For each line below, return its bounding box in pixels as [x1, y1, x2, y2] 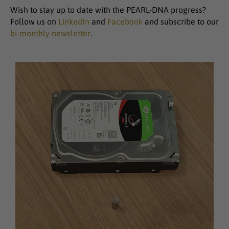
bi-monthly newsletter [10, 28, 90, 38]
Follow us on [10, 16, 58, 26]
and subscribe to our [143, 16, 219, 26]
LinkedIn [58, 16, 89, 26]
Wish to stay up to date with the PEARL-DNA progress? [10, 5, 206, 14]
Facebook [107, 16, 143, 26]
